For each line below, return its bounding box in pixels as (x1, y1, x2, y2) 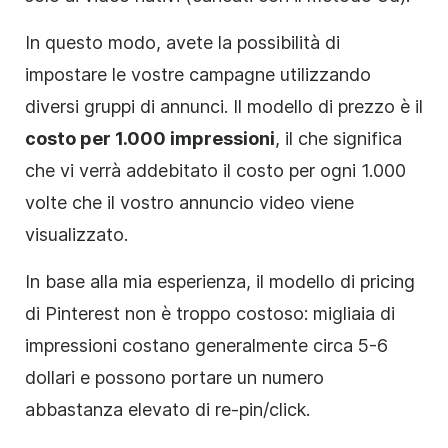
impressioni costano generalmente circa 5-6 (25, 334, 388, 356)
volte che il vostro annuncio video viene (25, 191, 354, 213)
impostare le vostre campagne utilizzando (25, 63, 371, 85)
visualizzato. (25, 223, 128, 245)
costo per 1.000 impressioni (25, 127, 275, 149)
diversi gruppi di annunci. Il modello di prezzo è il (25, 95, 423, 117)
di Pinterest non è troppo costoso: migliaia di (25, 302, 395, 324)
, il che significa (275, 127, 402, 149)
